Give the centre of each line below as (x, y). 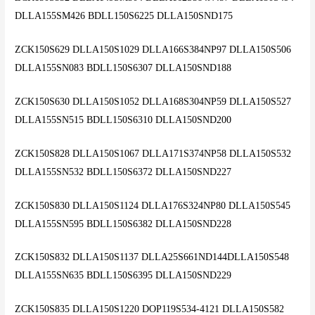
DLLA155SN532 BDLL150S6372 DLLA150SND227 (123, 172)
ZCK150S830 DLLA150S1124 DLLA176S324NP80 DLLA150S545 (153, 205)
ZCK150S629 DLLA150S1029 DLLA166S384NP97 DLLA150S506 (153, 49)
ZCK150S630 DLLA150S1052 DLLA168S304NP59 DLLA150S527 (153, 101)
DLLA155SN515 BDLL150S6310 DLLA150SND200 (123, 120)
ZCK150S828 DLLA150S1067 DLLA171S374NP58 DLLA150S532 (153, 153)
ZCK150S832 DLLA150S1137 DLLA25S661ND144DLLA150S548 (152, 257)
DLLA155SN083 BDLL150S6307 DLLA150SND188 (123, 67)
